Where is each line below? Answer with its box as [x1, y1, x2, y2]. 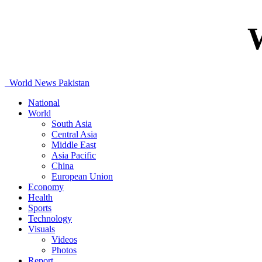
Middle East [51, 140, 96, 150]
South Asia [51, 119, 92, 129]
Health [28, 192, 53, 203]
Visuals [28, 224, 55, 235]
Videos [51, 235, 77, 245]
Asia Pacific [51, 150, 96, 161]
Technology [28, 213, 72, 224]
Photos [51, 245, 77, 256]
